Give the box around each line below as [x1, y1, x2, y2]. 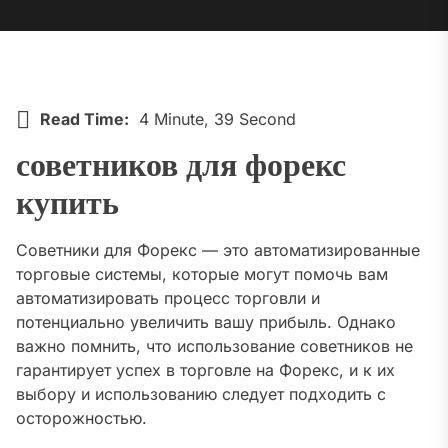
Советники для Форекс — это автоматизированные [16, 240, 420, 261]
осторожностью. [16, 408, 147, 429]
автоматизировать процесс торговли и [16, 288, 320, 309]
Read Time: [40, 108, 129, 129]
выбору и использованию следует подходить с [16, 384, 386, 405]
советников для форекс [16, 147, 346, 186]
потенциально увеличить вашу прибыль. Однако [16, 312, 396, 333]
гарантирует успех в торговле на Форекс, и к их [16, 360, 395, 381]
